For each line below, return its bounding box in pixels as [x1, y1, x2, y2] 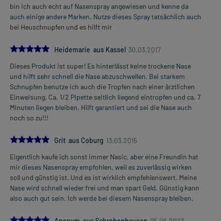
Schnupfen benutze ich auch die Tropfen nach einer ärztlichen [10, 82, 195, 91]
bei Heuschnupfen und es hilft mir [10, 22, 112, 31]
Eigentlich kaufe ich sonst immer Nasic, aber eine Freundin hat [10, 152, 198, 161]
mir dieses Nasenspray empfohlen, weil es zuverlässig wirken [10, 162, 192, 171]
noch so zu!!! [10, 113, 48, 122]
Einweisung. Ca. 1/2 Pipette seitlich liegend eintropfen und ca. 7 [10, 92, 201, 101]
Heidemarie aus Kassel [54, 45, 126, 54]
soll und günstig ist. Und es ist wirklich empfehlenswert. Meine [10, 173, 197, 182]
